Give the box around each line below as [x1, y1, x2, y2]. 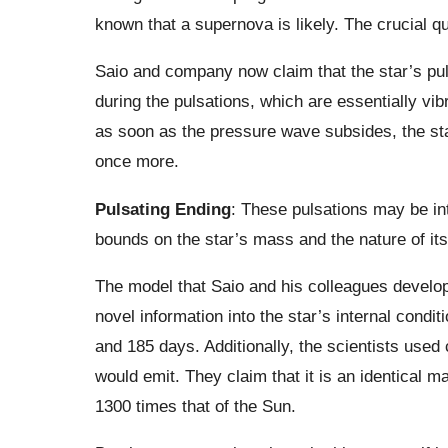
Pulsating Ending [94, 198, 231, 219]
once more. [94, 151, 179, 172]
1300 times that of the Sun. [94, 395, 296, 416]
